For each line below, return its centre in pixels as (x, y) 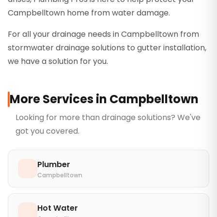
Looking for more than (59, 117)
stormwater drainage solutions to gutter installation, (107, 47)
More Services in (60, 99)
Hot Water (58, 208)
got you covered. (47, 131)
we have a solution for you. (58, 61)
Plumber (54, 164)
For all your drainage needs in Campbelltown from (103, 34)
